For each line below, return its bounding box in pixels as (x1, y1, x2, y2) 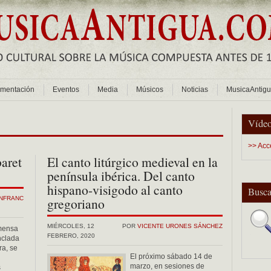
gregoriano (47, 195, 105, 212)
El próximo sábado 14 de (130, 252, 212, 261)
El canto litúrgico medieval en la (47, 153, 218, 171)
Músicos (136, 85, 163, 94)
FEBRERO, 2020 (47, 232, 95, 239)
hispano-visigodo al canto (47, 181, 183, 198)
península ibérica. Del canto (47, 167, 195, 184)
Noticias (181, 85, 208, 94)
